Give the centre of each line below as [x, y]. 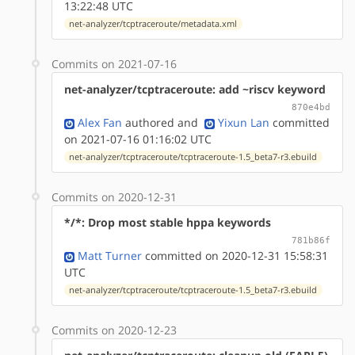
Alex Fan [100, 122]
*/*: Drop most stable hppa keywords [168, 222]
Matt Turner [110, 255]
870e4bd [311, 107]
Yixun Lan [244, 122]
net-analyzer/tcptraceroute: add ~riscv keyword [195, 89]
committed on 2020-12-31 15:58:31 [235, 255]
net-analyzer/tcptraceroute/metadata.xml [153, 23]
